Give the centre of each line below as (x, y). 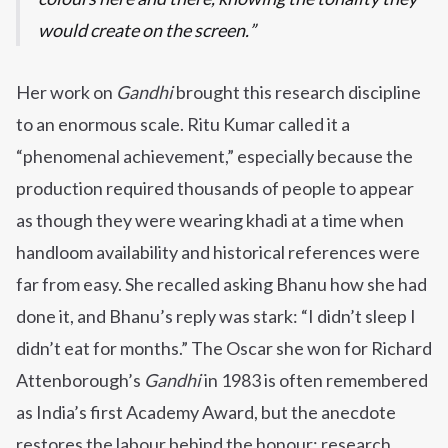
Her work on (66, 92)
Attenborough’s (80, 380)
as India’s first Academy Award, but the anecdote (206, 412)
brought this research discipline (297, 92)
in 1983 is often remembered (314, 380)
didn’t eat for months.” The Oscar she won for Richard (224, 348)
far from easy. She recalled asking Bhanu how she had (221, 284)
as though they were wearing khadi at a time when (210, 220)
